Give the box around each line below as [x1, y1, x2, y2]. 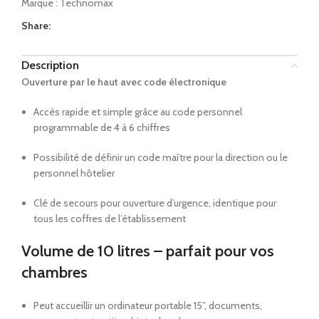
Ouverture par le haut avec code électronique [21, 75, 226, 89]
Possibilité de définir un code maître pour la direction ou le [33, 151, 288, 164]
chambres [21, 263, 88, 283]
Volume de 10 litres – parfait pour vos [21, 241, 274, 261]
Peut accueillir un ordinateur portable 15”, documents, [33, 299, 262, 313]
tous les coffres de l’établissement [33, 212, 186, 226]
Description [21, 58, 79, 73]
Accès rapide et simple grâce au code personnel [33, 105, 242, 119]
